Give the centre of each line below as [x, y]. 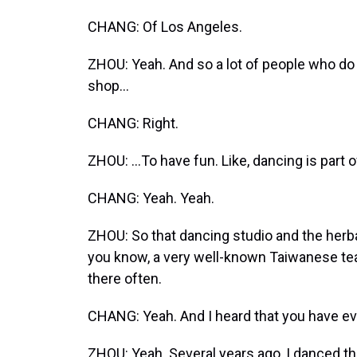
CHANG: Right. [133, 123]
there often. [125, 279]
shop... [108, 86]
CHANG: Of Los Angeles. [165, 27]
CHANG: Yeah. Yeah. [151, 198]
